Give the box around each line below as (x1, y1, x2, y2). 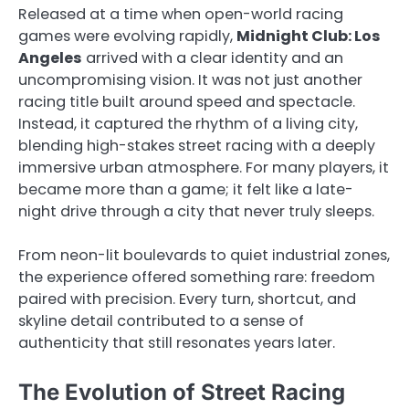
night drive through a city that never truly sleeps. (18, 200, 374, 222)
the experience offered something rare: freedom (18, 266, 375, 288)
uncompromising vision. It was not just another (18, 68, 362, 90)
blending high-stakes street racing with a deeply (18, 134, 375, 156)
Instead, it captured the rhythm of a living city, (18, 112, 358, 134)
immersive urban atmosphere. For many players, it (18, 156, 389, 178)
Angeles (18, 47, 82, 68)
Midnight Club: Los (236, 25, 381, 47)
